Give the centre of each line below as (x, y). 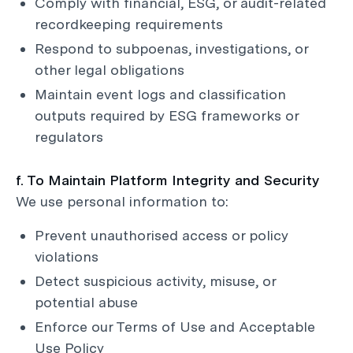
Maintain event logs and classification (160, 94)
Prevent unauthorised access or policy (162, 235)
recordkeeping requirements (129, 24)
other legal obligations (110, 70)
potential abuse (86, 302)
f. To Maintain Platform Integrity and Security (168, 180)
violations (67, 256)
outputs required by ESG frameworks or (167, 115)
